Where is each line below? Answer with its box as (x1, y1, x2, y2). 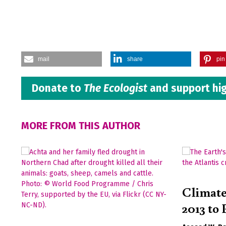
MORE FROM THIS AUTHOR (21, 120, 140, 132)
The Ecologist (84, 81, 147, 95)
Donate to (32, 81, 84, 95)
